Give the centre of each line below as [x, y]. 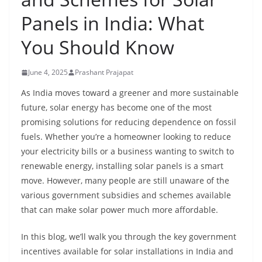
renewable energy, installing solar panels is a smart [122, 166]
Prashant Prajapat [104, 72]
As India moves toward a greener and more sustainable [130, 93]
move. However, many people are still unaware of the [125, 180]
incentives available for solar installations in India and [127, 251]
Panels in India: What [113, 23]
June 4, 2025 [48, 72]
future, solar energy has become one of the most [116, 107]
